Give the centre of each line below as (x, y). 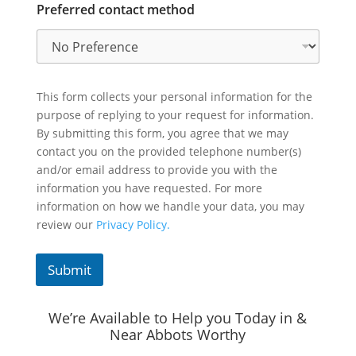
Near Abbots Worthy (178, 335)
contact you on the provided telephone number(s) (168, 152)
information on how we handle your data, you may (170, 207)
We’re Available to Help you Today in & (178, 318)
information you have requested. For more (149, 188)
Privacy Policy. (133, 225)
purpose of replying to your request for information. (175, 115)
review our (66, 225)
